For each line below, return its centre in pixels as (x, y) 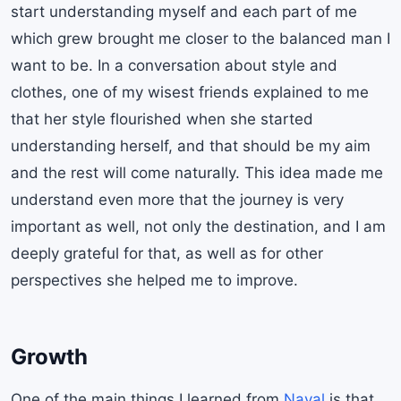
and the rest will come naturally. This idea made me (197, 172)
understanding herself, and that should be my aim (191, 145)
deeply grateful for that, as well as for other (167, 253)
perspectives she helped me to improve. (154, 280)
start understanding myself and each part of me (184, 11)
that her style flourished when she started (162, 119)
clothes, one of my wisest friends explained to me (190, 92)
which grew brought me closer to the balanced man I (200, 38)
